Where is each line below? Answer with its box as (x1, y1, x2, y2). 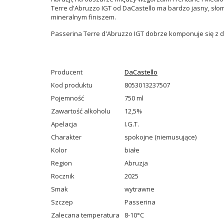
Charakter (51, 132, 81, 141)
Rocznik (51, 171, 74, 180)
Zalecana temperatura (51, 210, 119, 219)
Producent (51, 67, 82, 76)
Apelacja (51, 119, 77, 128)
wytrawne (124, 184, 154, 193)
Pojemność (51, 93, 84, 102)
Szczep (51, 197, 73, 206)
